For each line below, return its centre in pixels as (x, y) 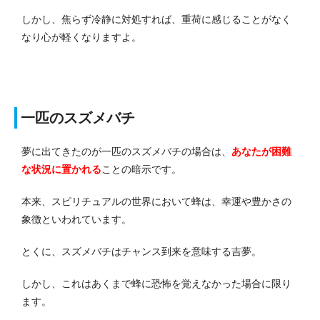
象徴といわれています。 (76, 219)
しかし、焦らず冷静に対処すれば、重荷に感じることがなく (156, 19)
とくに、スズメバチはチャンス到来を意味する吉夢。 (141, 251)
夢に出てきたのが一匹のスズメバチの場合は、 (126, 151)
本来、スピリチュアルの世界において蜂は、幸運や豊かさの (156, 201)
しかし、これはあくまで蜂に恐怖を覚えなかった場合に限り (156, 283)
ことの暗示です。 (141, 169)
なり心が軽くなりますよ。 (81, 37)
